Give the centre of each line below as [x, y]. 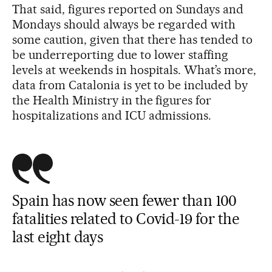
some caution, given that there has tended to [133, 40]
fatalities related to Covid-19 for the [126, 219]
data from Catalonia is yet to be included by [130, 85]
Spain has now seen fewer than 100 [124, 201]
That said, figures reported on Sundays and [128, 9]
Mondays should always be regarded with [124, 25]
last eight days [58, 237]
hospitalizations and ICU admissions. [112, 116]
